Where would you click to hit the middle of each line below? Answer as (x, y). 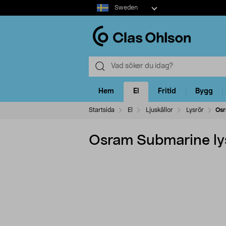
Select (99, 5)
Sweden (126, 8)
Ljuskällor (159, 110)
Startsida (102, 110)
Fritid (167, 92)
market (100, 15)
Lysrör (195, 110)
